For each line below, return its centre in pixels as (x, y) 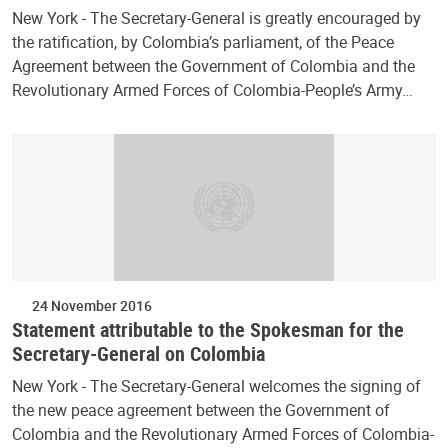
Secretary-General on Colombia (138, 353)
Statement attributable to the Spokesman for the (208, 329)
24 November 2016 (92, 305)
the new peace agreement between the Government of (201, 409)
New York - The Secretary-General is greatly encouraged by (216, 17)
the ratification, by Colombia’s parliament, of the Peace (203, 41)
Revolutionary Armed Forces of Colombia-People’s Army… (212, 89)
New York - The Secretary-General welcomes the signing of (216, 385)
